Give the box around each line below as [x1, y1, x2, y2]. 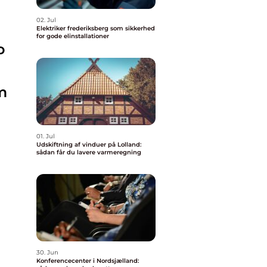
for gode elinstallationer [36, 32, 109, 40]
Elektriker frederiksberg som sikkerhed [36, 24, 155, 32]
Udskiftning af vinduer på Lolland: [36, 141, 141, 148]
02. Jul [36, 16, 56, 24]
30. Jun [36, 249, 58, 256]
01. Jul [36, 132, 55, 140]
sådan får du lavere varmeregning [36, 148, 141, 156]
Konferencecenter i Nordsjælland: [36, 257, 139, 265]
